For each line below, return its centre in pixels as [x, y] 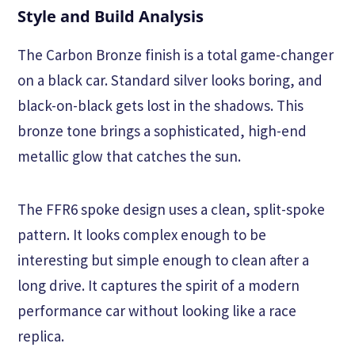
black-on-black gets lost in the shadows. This [160, 106]
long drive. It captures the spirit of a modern [158, 286]
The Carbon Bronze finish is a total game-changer [176, 55]
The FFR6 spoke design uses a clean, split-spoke [171, 210]
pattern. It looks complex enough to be [142, 235]
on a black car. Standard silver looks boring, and [170, 80]
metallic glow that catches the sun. [129, 157]
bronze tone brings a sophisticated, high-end [162, 131]
